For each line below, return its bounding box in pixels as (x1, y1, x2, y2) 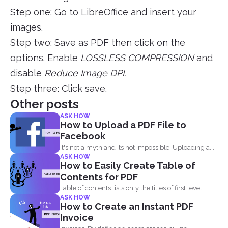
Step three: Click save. (10, 83, 109, 94)
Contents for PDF (60, 172, 138, 183)
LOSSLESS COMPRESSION (80, 52, 194, 64)
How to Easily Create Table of (60, 160, 195, 172)
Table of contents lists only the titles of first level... (60, 184, 207, 192)
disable (10, 68, 44, 79)
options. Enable (10, 52, 80, 64)
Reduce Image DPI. (44, 68, 128, 79)
